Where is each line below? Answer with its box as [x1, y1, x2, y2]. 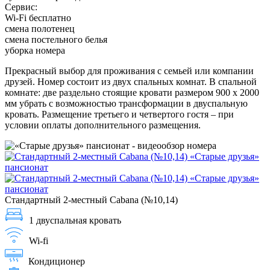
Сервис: [5, 1, 37, 12]
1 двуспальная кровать [29, 215, 121, 225]
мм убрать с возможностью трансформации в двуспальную [5, 98, 248, 108]
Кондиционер [28, 256, 85, 266]
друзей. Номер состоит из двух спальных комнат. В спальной [5, 76, 257, 87]
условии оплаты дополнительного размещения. [5, 119, 201, 130]
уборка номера [5, 45, 65, 55]
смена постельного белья [5, 34, 107, 45]
